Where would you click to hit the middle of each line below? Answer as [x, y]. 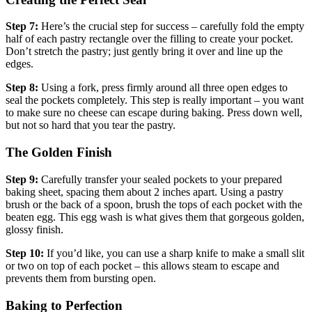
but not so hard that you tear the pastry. [91, 125]
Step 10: [25, 253]
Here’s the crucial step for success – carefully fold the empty [171, 26]
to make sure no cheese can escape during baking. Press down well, [154, 113]
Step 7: [22, 26]
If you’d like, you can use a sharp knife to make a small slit [174, 253]
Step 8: [22, 88]
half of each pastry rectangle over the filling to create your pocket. [149, 39]
